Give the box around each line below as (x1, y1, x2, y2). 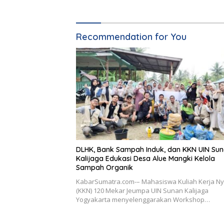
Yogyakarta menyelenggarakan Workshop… (76, 195, 210, 204)
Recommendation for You (76, 30, 186, 42)
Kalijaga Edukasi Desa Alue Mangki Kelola (76, 154, 215, 163)
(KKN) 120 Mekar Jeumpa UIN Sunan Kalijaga (76, 186, 208, 195)
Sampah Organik (76, 163, 133, 172)
